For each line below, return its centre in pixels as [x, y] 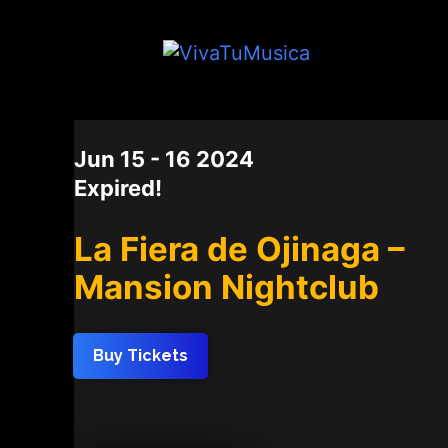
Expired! [118, 188]
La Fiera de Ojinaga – [239, 249]
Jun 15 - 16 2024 [164, 159]
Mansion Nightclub [226, 287]
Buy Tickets [140, 355]
